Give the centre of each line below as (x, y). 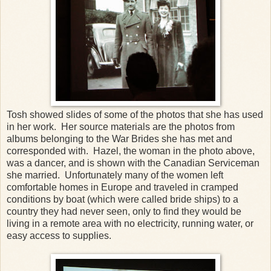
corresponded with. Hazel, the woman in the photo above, (131, 151)
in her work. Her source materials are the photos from (121, 126)
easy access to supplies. (60, 235)
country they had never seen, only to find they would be (124, 211)
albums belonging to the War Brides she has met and (119, 139)
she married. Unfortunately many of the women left (115, 175)
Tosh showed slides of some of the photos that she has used (135, 114)
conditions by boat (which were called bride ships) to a (122, 199)
